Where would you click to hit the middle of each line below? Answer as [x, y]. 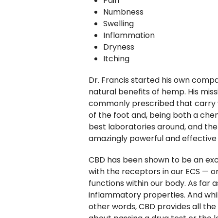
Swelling [119, 24]
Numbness [123, 12]
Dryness [119, 47]
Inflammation [129, 35]
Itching [116, 59]
